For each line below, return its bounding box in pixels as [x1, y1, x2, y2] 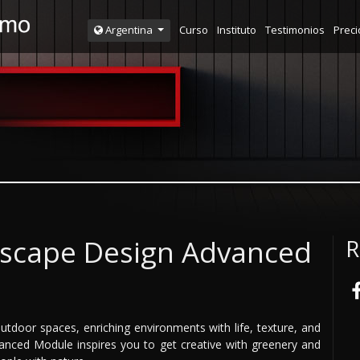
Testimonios [265, 22, 325, 37]
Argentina [103, 22, 156, 38]
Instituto [217, 22, 257, 37]
